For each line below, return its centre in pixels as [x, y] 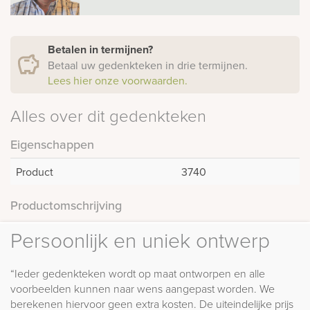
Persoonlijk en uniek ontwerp [140, 240]
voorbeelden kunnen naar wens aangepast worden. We [143, 289]
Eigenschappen [52, 145]
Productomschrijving [66, 206]
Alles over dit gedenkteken [108, 116]
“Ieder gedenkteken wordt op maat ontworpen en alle [138, 274]
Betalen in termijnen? [102, 50]
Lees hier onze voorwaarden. [118, 81]
